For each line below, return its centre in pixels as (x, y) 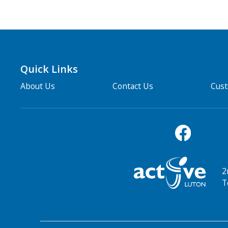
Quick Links (49, 69)
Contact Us (133, 86)
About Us (37, 86)
